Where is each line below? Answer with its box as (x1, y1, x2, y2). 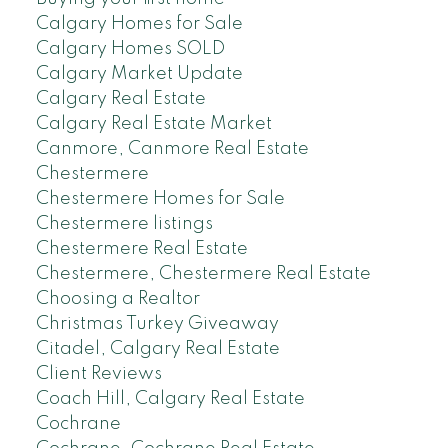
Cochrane (35, 414, 121, 433)
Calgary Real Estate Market (35, 114, 272, 133)
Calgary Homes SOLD (35, 39, 225, 58)
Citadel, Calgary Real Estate (35, 339, 280, 358)
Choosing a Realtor (35, 289, 200, 308)
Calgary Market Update (35, 64, 243, 83)
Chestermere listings (35, 214, 213, 233)
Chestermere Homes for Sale (35, 189, 285, 208)
